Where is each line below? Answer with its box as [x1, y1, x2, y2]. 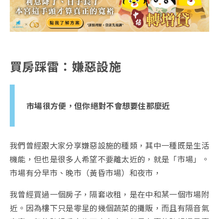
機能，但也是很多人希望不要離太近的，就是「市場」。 [10, 153, 210, 165]
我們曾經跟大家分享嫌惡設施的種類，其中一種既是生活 [10, 139, 210, 152]
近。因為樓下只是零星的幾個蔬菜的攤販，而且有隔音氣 [10, 202, 210, 214]
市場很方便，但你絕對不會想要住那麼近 [26, 100, 170, 112]
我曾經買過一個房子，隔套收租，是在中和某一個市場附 [10, 188, 210, 200]
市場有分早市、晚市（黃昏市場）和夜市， [10, 167, 162, 179]
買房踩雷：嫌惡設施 [10, 57, 121, 75]
